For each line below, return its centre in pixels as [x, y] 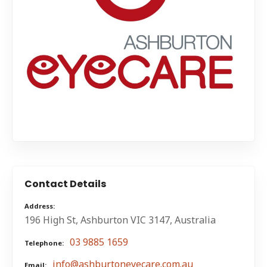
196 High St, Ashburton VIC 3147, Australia [120, 220]
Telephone [43, 243]
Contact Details [65, 184]
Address [39, 206]
